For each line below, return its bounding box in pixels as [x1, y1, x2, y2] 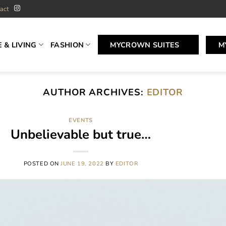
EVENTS [69, 117, 93, 125]
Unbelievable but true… [11, 125, 151, 143]
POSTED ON [23, 159, 61, 167]
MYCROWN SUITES [110, 39, 180, 50]
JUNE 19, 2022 [61, 159, 104, 167]
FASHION [50, 39, 84, 50]
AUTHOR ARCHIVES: [42, 86, 147, 98]
